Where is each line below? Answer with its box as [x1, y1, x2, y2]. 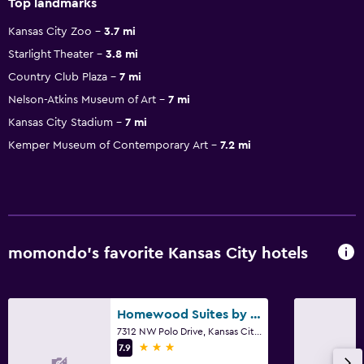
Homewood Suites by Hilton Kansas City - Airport [250, 307, 261, 321]
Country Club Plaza [8, 71, 107, 83]
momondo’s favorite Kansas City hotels [8, 245, 308, 262]
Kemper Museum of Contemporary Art [8, 139, 208, 151]
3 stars [138, 340, 176, 353]
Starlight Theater [8, 48, 93, 60]
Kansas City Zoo [8, 25, 92, 37]
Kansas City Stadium [8, 116, 113, 128]
